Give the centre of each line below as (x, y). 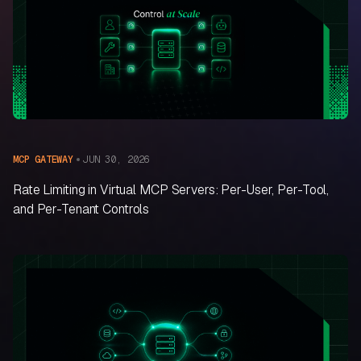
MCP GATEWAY (43, 160)
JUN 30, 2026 (116, 159)
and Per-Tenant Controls (81, 210)
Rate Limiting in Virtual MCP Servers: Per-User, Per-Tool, (171, 190)
